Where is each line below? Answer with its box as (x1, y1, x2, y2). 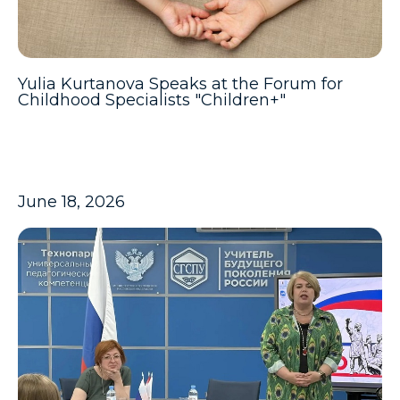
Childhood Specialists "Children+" (18, 89, 286, 110)
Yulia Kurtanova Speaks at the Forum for (18, 73, 343, 94)
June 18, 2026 (18, 192, 125, 212)
